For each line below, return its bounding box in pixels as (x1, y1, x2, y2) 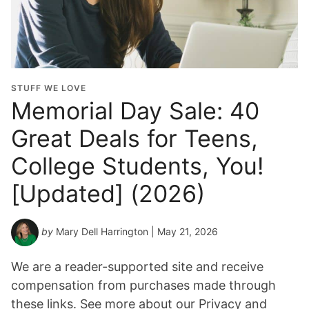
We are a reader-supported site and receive (11, 259, 263, 275)
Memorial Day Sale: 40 (11, 97, 259, 126)
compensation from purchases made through (11, 278, 276, 293)
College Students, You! (11, 152, 263, 181)
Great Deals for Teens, (11, 124, 258, 153)
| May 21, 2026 (148, 226, 218, 238)
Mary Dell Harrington (56, 226, 148, 238)
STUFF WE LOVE (11, 83, 86, 94)
